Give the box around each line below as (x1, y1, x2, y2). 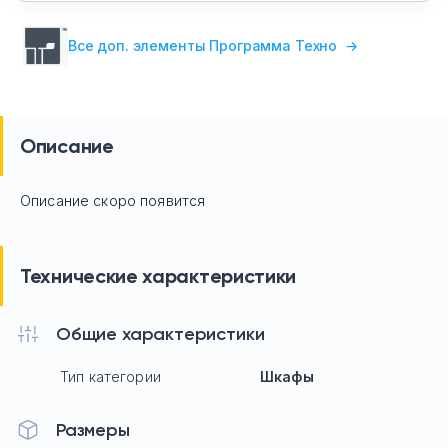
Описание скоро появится (20, 191, 206, 209)
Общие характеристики (56, 322, 265, 345)
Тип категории (60, 367, 161, 385)
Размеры (56, 418, 130, 441)
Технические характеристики (20, 263, 297, 288)
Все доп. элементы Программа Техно (67, 36, 342, 54)
